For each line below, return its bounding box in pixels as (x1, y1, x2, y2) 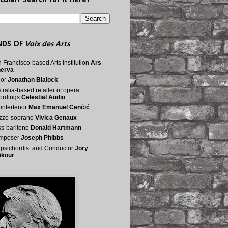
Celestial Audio (21, 94, 65, 101)
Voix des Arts (25, 40, 70, 48)
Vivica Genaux (35, 114, 77, 121)
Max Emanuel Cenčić (28, 104, 90, 111)
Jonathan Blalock (8, 76, 58, 83)
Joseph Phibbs (21, 134, 64, 141)
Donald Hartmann (31, 124, 81, 131)
